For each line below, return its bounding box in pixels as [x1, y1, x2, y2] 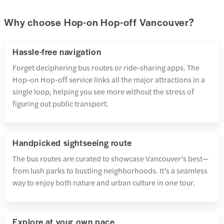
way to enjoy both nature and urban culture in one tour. [12, 176, 195, 187]
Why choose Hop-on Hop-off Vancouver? [4, 14, 194, 29]
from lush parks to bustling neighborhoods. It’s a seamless [12, 164, 207, 175]
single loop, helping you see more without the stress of [12, 85, 194, 96]
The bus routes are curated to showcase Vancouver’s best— [12, 152, 209, 163]
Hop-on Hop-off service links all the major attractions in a [12, 73, 205, 84]
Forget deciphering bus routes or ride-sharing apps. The [12, 61, 199, 72]
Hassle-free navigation [12, 45, 101, 57]
